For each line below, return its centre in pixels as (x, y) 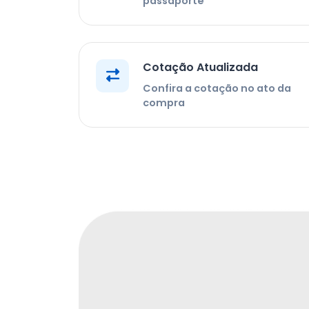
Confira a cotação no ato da (217, 88)
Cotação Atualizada (200, 67)
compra (164, 102)
